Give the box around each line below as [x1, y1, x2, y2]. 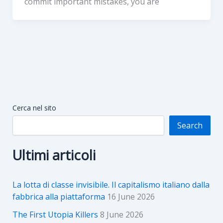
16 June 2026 [107, 191, 155, 202]
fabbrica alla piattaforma [12, 191, 105, 202]
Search [177, 119, 203, 131]
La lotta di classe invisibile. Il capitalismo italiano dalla [12, 179, 210, 190]
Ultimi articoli [12, 145, 96, 164]
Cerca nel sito [12, 103, 56, 112]
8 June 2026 [100, 209, 143, 220]
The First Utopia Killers [12, 209, 98, 220]
